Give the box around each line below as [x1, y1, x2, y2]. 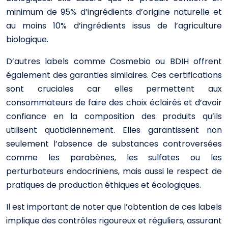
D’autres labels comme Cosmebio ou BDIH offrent [6, 55, 222, 67]
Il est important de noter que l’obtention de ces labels [6, 201, 222, 213]
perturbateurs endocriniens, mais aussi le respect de [6, 165, 222, 177]
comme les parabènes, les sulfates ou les [6, 152, 222, 163]
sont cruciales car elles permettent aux [6, 83, 222, 95]
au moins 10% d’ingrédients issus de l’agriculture [6, 20, 222, 32]
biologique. [6, 34, 48, 45]
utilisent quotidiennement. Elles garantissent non [6, 124, 222, 136]
